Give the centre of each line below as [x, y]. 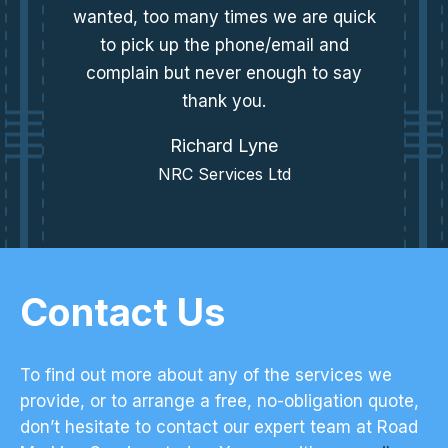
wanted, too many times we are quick [224, 17]
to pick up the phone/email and [224, 45]
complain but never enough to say [224, 73]
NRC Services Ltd [224, 174]
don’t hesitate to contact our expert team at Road [219, 427]
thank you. [224, 101]
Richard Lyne [224, 146]
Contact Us [122, 312]
